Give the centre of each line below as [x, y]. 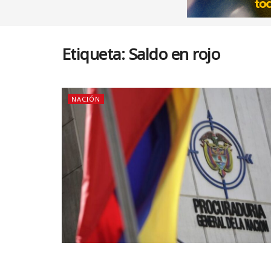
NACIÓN [86, 99]
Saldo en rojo [174, 54]
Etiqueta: [95, 54]
